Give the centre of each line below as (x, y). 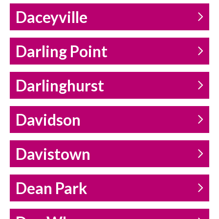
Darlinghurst (60, 86)
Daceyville (52, 17)
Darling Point (62, 52)
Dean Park (51, 188)
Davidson (48, 120)
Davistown (53, 154)
